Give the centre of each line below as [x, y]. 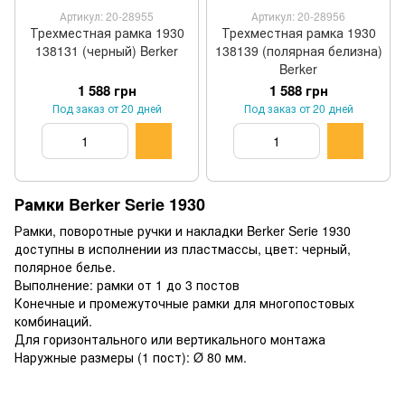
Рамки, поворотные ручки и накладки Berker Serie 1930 [183, 231]
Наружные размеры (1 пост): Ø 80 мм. [131, 358]
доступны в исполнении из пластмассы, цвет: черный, [183, 249]
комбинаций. [53, 321]
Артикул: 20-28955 [107, 16]
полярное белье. [65, 267]
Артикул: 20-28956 [298, 16]
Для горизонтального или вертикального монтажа [170, 339]
